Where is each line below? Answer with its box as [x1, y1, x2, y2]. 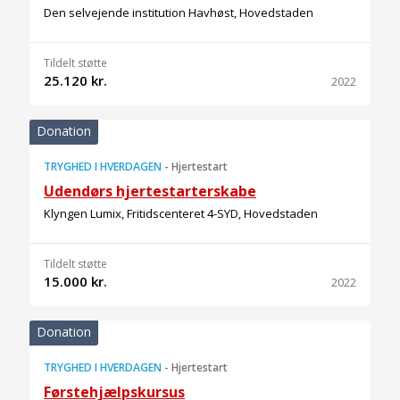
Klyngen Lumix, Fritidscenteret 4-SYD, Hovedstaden [44, 205, 318, 221]
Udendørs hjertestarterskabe [44, 181, 256, 201]
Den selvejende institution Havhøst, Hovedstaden [44, 4, 313, 21]
